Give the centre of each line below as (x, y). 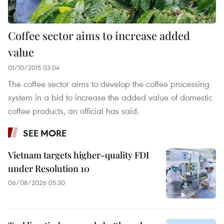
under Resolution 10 (49, 168)
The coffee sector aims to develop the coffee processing (109, 83)
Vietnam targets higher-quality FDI (78, 155)
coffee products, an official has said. (73, 110)
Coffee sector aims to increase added (99, 35)
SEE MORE (45, 133)
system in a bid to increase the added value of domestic (110, 97)
